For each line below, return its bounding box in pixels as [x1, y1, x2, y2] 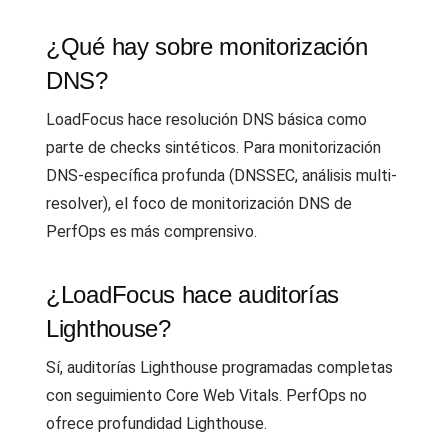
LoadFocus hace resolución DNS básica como [46, 110, 367, 129]
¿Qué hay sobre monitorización [46, 33, 368, 60]
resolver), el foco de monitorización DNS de [46, 194, 352, 213]
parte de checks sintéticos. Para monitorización [46, 138, 381, 157]
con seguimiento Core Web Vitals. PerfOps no [46, 386, 367, 405]
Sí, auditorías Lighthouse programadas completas [46, 358, 393, 377]
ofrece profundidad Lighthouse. [46, 414, 267, 433]
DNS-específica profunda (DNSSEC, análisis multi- [46, 166, 397, 185]
